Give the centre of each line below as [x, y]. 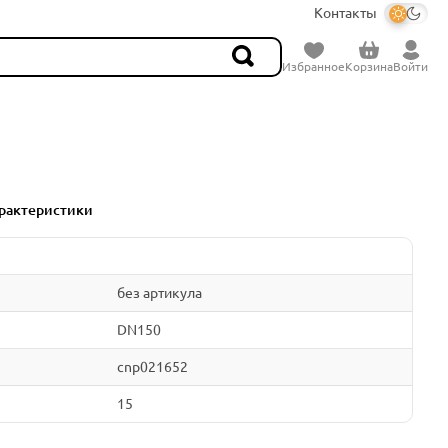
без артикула [159, 292]
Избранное [313, 66]
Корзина [369, 66]
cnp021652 [152, 366]
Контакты [345, 13]
